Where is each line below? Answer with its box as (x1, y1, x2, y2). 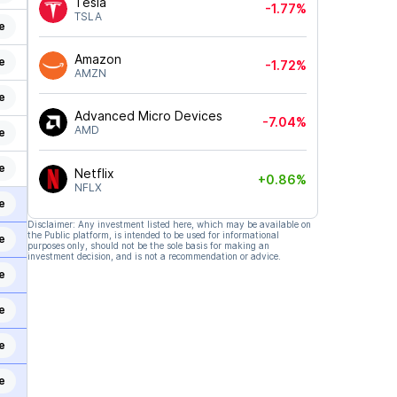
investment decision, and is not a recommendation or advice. (27, 251, 281, 261)
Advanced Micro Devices (74, 108, 222, 123)
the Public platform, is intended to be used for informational (27, 230, 279, 240)
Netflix (74, 165, 114, 181)
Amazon (74, 51, 121, 66)
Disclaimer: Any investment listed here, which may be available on (27, 219, 311, 230)
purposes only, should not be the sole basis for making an (27, 240, 269, 251)
